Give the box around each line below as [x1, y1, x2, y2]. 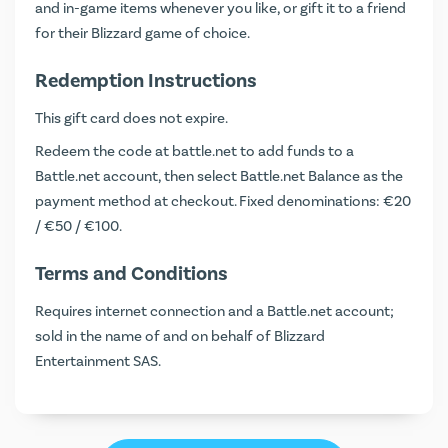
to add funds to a [237, 142, 354, 161]
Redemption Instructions [35, 68, 257, 94]
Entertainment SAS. [35, 352, 161, 371]
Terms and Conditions [35, 261, 228, 287]
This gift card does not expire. [35, 109, 228, 128]
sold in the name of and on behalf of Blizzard [35, 327, 325, 346]
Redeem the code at [35, 142, 172, 161]
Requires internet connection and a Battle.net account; [35, 302, 394, 321]
